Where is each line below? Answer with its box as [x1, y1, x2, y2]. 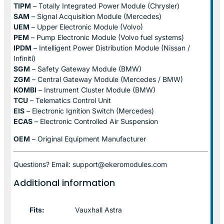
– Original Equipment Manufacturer [30, 134, 146, 143]
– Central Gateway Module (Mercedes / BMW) [30, 74, 183, 83]
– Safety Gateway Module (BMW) [30, 64, 141, 73]
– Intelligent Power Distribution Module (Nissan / [31, 43, 190, 52]
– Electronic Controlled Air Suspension [32, 116, 158, 125]
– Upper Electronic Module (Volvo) [29, 22, 143, 31]
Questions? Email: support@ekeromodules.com [13, 159, 167, 168]
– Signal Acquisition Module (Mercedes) [29, 11, 161, 20]
